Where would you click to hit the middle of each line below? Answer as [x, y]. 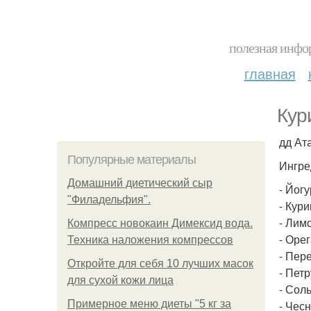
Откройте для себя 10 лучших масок [160, 263]
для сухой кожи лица [120, 280]
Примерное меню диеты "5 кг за [149, 304]
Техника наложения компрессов [150, 240]
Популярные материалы [132, 160]
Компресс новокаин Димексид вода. [160, 223]
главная [270, 73]
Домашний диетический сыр [140, 183]
